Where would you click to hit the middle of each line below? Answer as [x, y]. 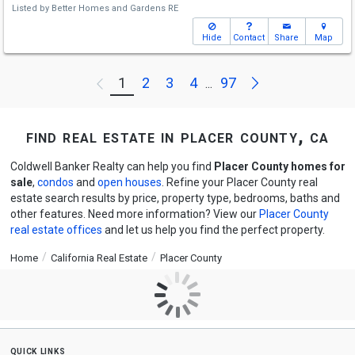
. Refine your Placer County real [239, 182]
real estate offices [56, 230]
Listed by [32, 8]
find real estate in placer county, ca [177, 137]
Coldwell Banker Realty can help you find [112, 166]
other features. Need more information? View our [134, 214]
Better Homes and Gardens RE [115, 8]
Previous [151, 83]
